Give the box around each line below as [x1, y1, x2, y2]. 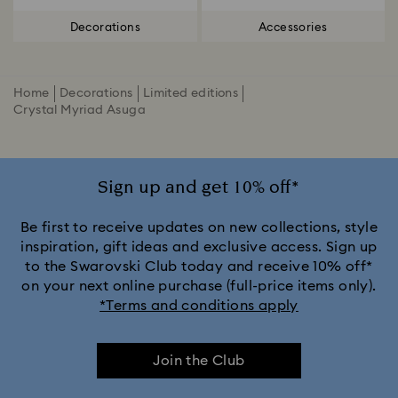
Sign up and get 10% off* [98, 175, 300, 200]
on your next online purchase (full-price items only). [21, 279, 377, 293]
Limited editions [142, 87, 239, 99]
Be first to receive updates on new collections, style [20, 220, 378, 235]
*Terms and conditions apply [99, 298, 298, 313]
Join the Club [153, 354, 245, 368]
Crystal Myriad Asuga [13, 104, 146, 116]
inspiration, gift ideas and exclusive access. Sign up [20, 240, 378, 254]
